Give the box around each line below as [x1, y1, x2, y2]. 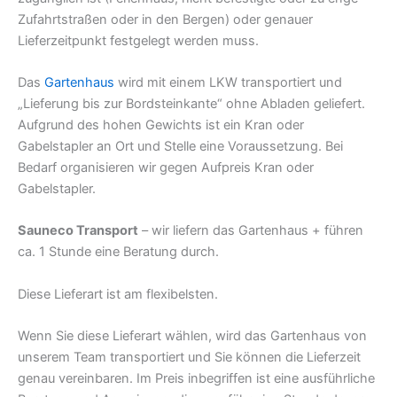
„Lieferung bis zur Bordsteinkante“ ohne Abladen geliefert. [18, 95, 365, 112]
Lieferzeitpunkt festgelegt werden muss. [18, 32, 259, 49]
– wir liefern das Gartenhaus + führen [138, 222, 363, 239]
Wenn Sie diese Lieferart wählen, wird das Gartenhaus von [18, 327, 367, 344]
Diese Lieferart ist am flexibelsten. [18, 285, 222, 302]
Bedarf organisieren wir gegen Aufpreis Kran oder [18, 159, 314, 175]
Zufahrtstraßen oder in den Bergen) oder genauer [18, 11, 313, 27]
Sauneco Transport [18, 222, 138, 239]
